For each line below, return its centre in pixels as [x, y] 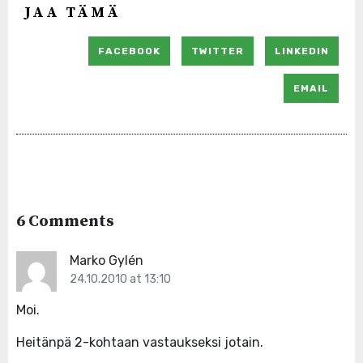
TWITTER [218, 51]
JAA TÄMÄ [73, 13]
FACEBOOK [129, 51]
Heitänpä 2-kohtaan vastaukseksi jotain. [140, 343]
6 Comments [65, 222]
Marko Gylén [107, 261]
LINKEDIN [302, 51]
